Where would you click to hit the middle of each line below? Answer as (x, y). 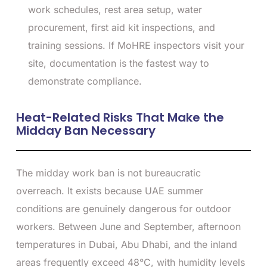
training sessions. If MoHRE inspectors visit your (136, 45)
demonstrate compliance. (85, 81)
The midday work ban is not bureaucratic (108, 173)
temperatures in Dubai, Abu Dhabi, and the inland (127, 244)
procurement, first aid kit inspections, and (122, 27)
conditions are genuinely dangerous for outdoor (124, 208)
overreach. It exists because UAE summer (110, 190)
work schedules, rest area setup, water (115, 9)
